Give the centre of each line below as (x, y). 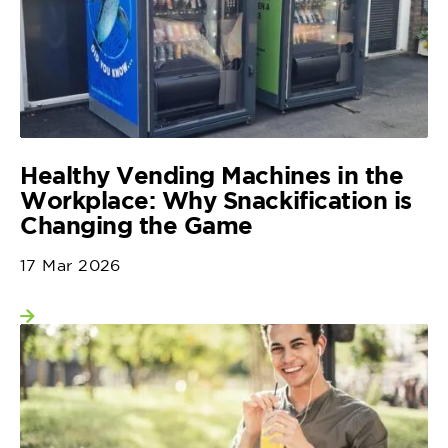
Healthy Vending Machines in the (212, 174)
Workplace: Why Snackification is (216, 199)
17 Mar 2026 (70, 264)
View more (102, 322)
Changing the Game (136, 224)
